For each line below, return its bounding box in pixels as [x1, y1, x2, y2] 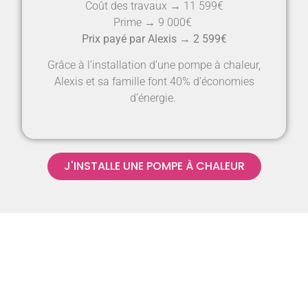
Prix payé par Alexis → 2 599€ [81, 32, 227, 45]
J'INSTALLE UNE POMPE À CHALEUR [63, 157, 245, 174]
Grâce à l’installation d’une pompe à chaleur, [47, 58, 261, 72]
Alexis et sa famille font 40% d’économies [54, 75, 254, 89]
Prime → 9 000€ [113, 15, 195, 29]
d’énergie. [129, 91, 179, 105]
